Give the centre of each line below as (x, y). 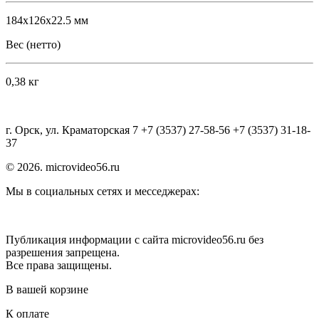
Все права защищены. (59, 265)
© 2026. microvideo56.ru (63, 167)
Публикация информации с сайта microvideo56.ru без (135, 240)
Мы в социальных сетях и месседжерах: (103, 191)
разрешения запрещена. (63, 252)
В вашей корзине (47, 289)
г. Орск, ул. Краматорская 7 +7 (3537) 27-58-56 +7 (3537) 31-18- (158, 130)
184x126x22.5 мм (47, 20)
